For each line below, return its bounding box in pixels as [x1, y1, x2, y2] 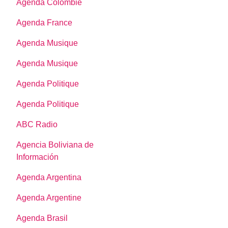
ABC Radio [16, 120, 58, 129]
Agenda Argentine [16, 193, 82, 203]
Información [16, 153, 59, 162]
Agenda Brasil [16, 214, 68, 223]
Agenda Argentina [16, 173, 82, 182]
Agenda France [16, 18, 73, 27]
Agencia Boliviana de [16, 140, 94, 150]
